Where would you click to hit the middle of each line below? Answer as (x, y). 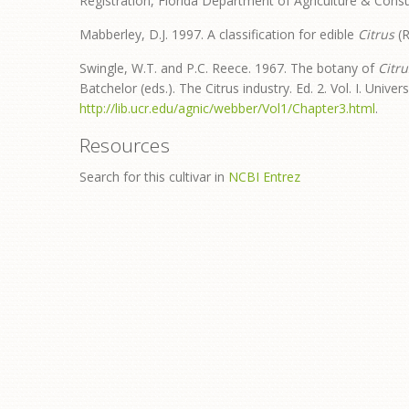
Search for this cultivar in (154, 177)
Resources (125, 146)
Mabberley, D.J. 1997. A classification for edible (219, 35)
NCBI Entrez (264, 177)
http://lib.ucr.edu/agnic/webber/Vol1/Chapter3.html (227, 109)
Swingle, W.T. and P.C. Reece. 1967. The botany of (229, 68)
